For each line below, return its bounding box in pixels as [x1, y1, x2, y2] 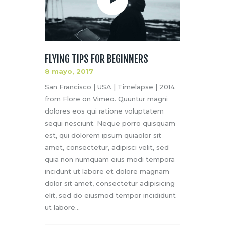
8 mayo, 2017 [45, 67, 93, 75]
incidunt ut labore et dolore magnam [45, 167, 169, 176]
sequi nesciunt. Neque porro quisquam [45, 119, 175, 128]
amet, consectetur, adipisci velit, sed [45, 143, 169, 152]
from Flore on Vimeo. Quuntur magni [45, 95, 168, 103]
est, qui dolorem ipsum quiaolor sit [45, 131, 161, 140]
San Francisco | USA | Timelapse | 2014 [45, 83, 175, 91]
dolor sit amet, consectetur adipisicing [45, 179, 175, 188]
